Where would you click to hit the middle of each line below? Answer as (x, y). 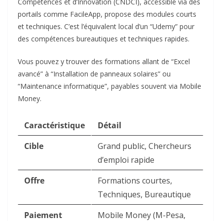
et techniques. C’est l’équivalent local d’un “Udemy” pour (106, 27)
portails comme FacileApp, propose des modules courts (107, 14)
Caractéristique (55, 126)
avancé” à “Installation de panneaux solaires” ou (94, 74)
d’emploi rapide (126, 160)
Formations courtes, (135, 181)
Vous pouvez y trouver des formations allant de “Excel (104, 62)
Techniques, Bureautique (144, 195)
